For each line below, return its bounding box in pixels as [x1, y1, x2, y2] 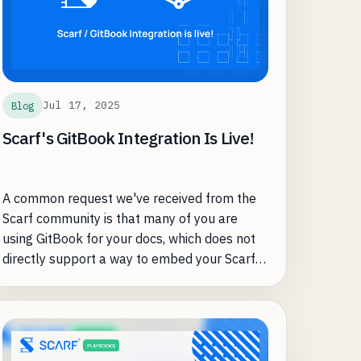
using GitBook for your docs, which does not [2, 230, 255, 247]
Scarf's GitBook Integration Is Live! [2, 127, 255, 149]
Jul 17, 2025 [42, 98, 120, 113]
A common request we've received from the [2, 189, 256, 206]
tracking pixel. [2, 270, 84, 287]
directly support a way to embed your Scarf [2, 250, 255, 267]
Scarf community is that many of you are [2, 210, 238, 226]
